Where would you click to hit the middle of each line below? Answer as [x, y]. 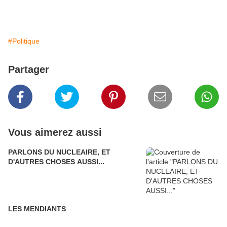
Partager [29, 69]
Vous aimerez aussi [55, 132]
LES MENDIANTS [37, 209]
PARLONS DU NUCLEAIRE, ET [59, 152]
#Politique [24, 41]
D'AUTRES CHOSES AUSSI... [56, 162]
